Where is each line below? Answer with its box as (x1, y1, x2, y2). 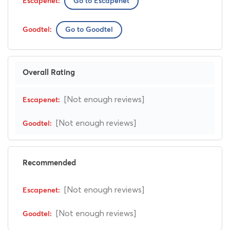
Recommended (23, 159, 76, 167)
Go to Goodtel (65, 26, 113, 33)
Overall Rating (23, 69, 75, 76)
